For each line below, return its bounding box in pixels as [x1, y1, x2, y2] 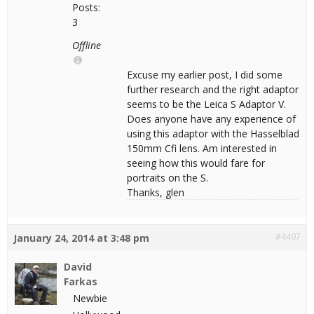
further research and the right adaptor [127, 83, 299, 96]
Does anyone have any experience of [127, 112, 296, 125]
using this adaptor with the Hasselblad [127, 127, 299, 140]
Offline [72, 39, 101, 52]
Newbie [73, 292, 107, 305]
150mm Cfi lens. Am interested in [127, 142, 277, 155]
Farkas [64, 275, 97, 288]
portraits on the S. [127, 171, 208, 184]
